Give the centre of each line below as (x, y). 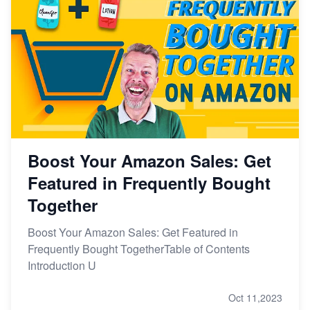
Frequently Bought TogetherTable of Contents (139, 249)
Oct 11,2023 (255, 298)
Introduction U (62, 266)
